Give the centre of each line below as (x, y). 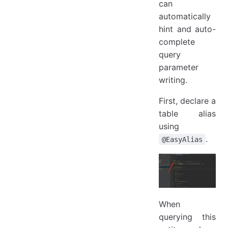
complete (177, 42)
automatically (185, 17)
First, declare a (187, 101)
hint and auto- (187, 29)
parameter (179, 67)
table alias (187, 114)
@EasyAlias (182, 140)
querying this (187, 217)
